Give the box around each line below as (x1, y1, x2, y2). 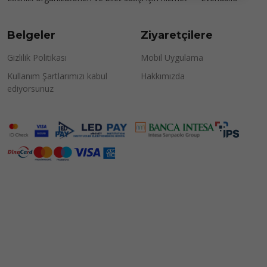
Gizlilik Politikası (7, 52, 67, 63)
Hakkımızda (141, 70, 185, 82)
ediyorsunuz (7, 83, 54, 94)
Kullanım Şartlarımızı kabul (7, 70, 107, 82)
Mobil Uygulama (141, 52, 203, 63)
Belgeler (7, 29, 55, 42)
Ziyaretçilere (141, 29, 213, 42)
